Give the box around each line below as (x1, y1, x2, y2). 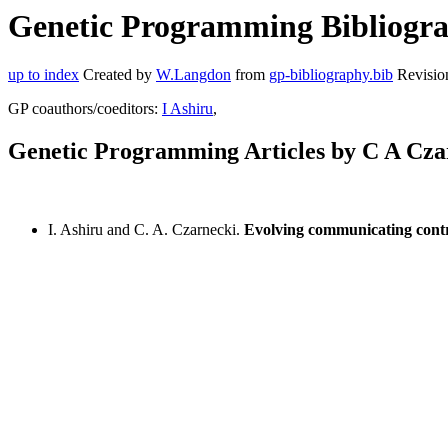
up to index (8, 66, 79, 84)
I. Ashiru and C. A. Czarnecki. (48, 221, 244, 239)
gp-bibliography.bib (269, 66, 393, 84)
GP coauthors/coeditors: (8, 100, 162, 118)
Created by (79, 66, 156, 84)
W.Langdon (156, 66, 231, 84)
